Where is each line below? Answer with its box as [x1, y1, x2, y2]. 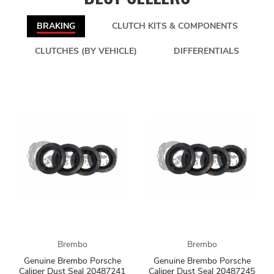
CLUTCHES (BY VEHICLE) [35, 45, 137, 57]
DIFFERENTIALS [174, 45, 239, 57]
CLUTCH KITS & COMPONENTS [111, 20, 238, 32]
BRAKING [36, 20, 75, 32]
